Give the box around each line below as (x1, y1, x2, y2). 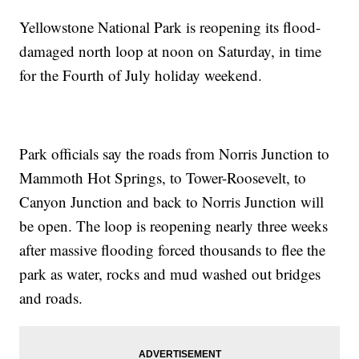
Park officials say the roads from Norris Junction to (19, 143, 330, 164)
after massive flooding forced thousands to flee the (19, 240, 326, 260)
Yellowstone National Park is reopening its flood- (19, 17, 321, 38)
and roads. (19, 288, 83, 309)
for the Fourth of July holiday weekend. (19, 65, 263, 86)
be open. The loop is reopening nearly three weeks (19, 216, 329, 236)
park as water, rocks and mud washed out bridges (19, 264, 321, 284)
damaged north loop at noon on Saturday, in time (19, 41, 322, 62)
